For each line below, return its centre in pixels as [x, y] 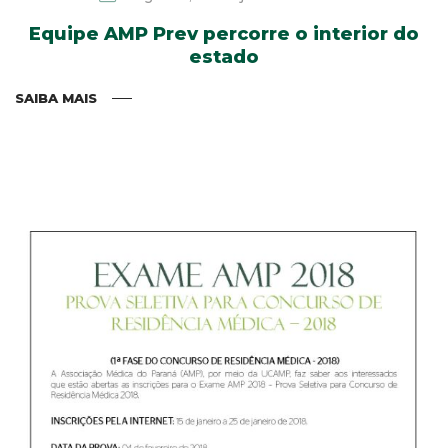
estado [224, 56]
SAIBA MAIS [56, 97]
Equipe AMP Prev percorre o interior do [224, 33]
